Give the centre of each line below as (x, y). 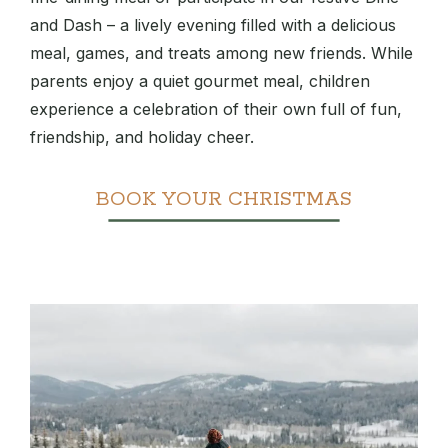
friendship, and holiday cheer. (142, 137)
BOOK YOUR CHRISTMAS (224, 200)
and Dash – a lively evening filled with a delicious (213, 25)
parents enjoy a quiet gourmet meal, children (200, 81)
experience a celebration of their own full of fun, (216, 109)
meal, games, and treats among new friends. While (221, 53)
